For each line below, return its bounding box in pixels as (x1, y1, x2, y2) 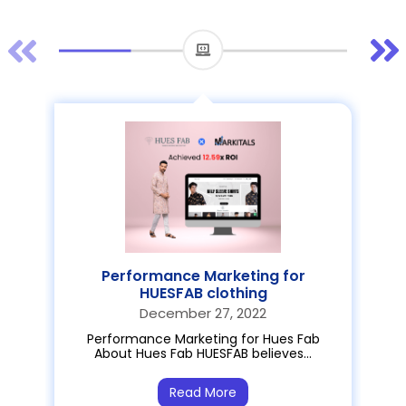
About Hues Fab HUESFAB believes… (94, 343, 312, 362)
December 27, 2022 (140, 303, 266, 323)
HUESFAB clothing (139, 282, 267, 304)
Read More (169, 382, 237, 401)
